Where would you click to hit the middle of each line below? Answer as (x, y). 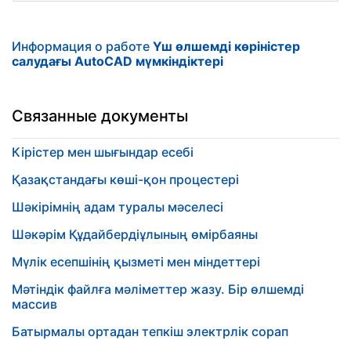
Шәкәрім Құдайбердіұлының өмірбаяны (135, 234)
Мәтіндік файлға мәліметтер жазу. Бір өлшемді (158, 289)
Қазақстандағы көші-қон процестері (125, 179)
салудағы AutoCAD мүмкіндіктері (118, 61)
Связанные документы (100, 116)
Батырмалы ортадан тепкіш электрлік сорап (150, 331)
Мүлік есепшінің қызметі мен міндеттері (136, 262)
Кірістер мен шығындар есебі (103, 152)
